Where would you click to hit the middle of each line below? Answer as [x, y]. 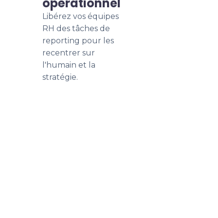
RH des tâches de [76, 28]
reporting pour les [78, 41]
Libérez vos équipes [81, 16]
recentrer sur [69, 53]
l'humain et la [69, 65]
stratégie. [60, 77]
